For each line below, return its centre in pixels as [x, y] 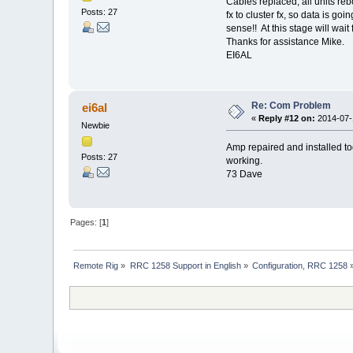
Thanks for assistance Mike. [285, 42]
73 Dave [244, 174]
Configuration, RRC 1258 [300, 265]
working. [245, 160]
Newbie [96, 125]
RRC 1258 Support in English [185, 265]
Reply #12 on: [287, 118]
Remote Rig [96, 265]
